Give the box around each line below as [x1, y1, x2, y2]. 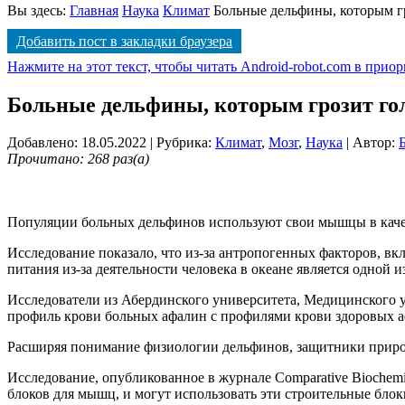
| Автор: [343, 135, 399, 151]
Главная [70, 2, 118, 18]
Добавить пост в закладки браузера [16, 33, 232, 49]
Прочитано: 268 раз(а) [7, 151, 149, 167]
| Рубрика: [150, 135, 215, 151]
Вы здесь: [7, 2, 70, 18]
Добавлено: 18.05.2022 [7, 135, 146, 151]
